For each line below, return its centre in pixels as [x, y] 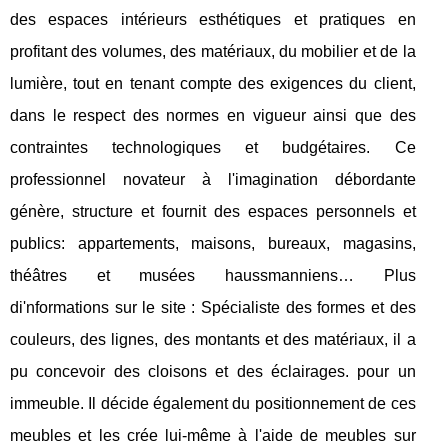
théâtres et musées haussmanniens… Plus [213, 275]
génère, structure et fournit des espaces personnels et [213, 211]
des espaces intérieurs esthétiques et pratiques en [213, 19]
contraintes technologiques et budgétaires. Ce [213, 147]
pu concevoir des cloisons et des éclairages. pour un [213, 371]
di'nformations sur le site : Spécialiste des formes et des [213, 307]
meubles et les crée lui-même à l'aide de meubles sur [213, 435]
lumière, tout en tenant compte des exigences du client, [213, 83]
